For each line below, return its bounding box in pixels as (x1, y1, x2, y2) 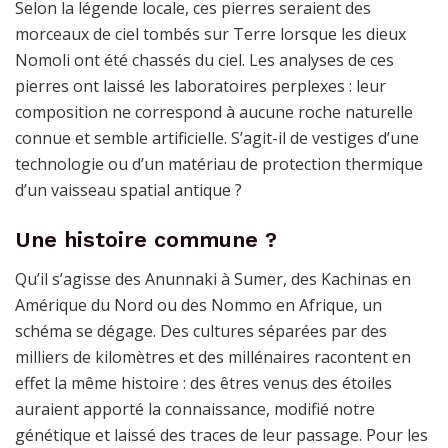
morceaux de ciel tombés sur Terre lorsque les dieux (15, 23, 406, 46)
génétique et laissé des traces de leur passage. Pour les (15, 423, 428, 446)
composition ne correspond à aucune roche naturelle (15, 101, 413, 124)
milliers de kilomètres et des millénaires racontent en (15, 345, 411, 368)
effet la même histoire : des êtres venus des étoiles (15, 371, 392, 394)
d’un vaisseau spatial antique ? (15, 179, 242, 202)
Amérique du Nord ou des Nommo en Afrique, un (15, 293, 382, 316)
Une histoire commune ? (15, 226, 277, 252)
